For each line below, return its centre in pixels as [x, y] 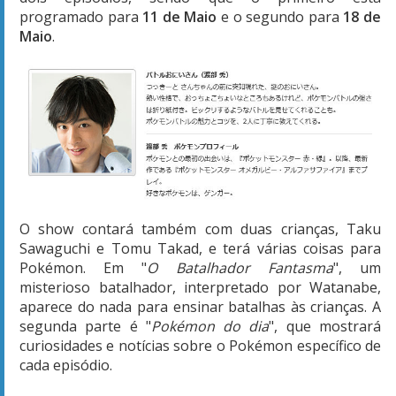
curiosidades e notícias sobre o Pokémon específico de [200, 345]
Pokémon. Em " [84, 267]
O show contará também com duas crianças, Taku [200, 228]
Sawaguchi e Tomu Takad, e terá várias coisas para [200, 248]
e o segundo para [278, 17]
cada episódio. [66, 365]
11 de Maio [180, 17]
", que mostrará [325, 326]
